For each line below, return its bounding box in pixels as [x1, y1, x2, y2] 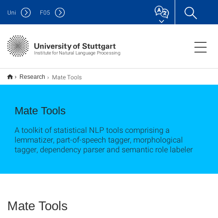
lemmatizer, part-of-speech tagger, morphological [15, 134, 183, 145]
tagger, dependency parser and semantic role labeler [15, 144, 193, 154]
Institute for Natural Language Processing [34, 49, 120, 56]
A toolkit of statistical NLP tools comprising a [15, 125, 170, 135]
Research [19, 73, 45, 80]
